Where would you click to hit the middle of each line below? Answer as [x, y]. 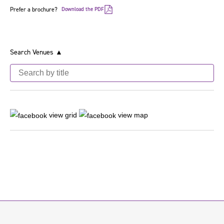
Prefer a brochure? [34, 9]
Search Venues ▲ [36, 52]
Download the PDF [83, 9]
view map [132, 115]
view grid [62, 115]
